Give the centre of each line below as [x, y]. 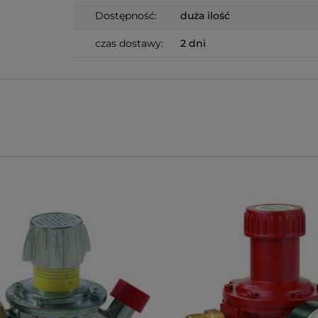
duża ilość [205, 15]
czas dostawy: [129, 43]
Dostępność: [126, 15]
